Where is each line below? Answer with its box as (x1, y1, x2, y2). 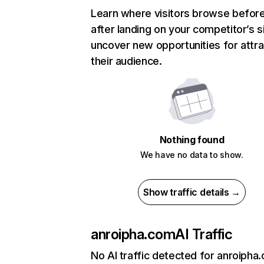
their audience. (91, 55, 162, 67)
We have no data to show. (140, 150, 243, 160)
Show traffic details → (143, 186, 240, 198)
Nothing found (159, 134, 225, 146)
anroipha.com (91, 226, 176, 243)
